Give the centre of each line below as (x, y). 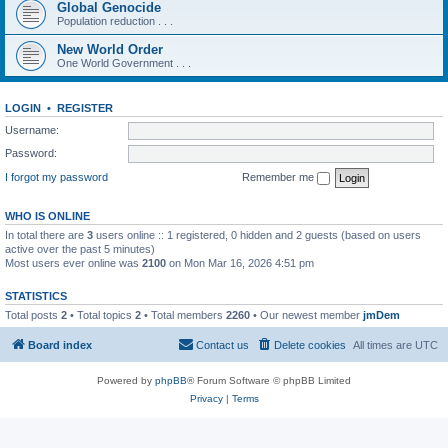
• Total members (183, 314)
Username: (32, 129)
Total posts (33, 314)
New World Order (110, 49)
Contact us (222, 345)
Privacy (206, 398)
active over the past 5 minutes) (80, 248)
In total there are (46, 234)
